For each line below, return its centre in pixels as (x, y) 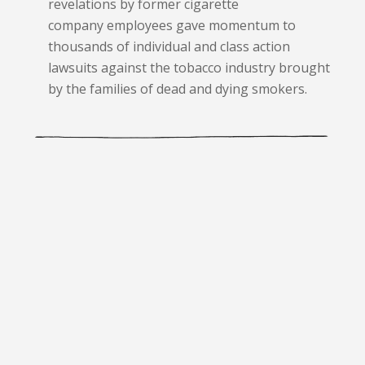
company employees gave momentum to (172, 25)
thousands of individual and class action (169, 46)
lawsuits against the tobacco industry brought (189, 67)
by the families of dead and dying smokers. (177, 88)
